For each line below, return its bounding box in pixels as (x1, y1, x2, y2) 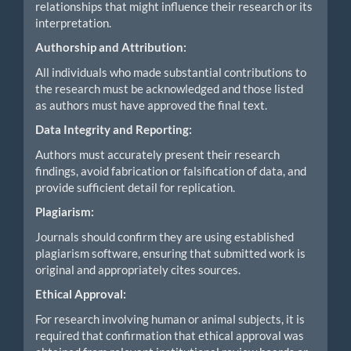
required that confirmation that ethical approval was (35, 327, 304, 342)
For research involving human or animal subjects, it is (35, 311, 305, 326)
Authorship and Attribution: (35, 40, 186, 54)
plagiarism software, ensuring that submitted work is (35, 245, 306, 260)
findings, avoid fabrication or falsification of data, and (35, 163, 306, 178)
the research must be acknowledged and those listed (35, 81, 303, 96)
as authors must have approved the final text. (35, 97, 267, 112)
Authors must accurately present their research (35, 147, 280, 161)
